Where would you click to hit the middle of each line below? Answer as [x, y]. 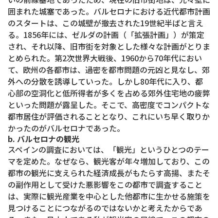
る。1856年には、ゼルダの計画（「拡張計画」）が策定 [106, 35]
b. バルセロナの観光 [44, 139]
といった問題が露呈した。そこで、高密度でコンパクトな [109, 105]
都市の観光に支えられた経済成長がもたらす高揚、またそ [109, 173]
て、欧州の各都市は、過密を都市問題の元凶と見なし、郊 [109, 70]
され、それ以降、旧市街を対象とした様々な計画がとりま [109, 46]
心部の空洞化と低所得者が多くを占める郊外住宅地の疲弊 [109, 93]
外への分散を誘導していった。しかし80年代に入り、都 [105, 82]
